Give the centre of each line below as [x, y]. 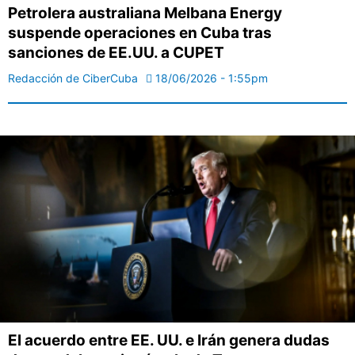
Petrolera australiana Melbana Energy [145, 13]
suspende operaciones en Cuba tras [140, 33]
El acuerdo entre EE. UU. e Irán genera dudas [169, 340]
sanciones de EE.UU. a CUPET [116, 53]
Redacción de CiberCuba [73, 78]
